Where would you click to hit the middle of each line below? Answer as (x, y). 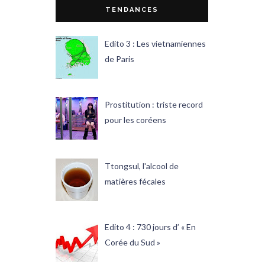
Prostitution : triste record (153, 105)
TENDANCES (132, 9)
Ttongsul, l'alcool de (141, 166)
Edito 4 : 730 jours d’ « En (150, 227)
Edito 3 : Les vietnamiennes (155, 44)
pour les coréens (135, 120)
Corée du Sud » (132, 242)
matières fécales (135, 181)
